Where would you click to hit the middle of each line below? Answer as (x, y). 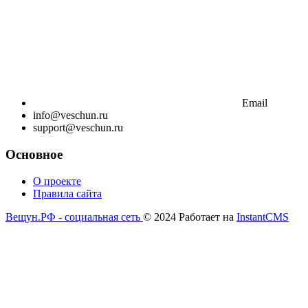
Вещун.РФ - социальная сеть (74, 217)
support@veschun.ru (78, 128)
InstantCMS (263, 217)
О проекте (57, 181)
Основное (34, 154)
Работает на (208, 217)
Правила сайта (67, 193)
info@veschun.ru (70, 115)
